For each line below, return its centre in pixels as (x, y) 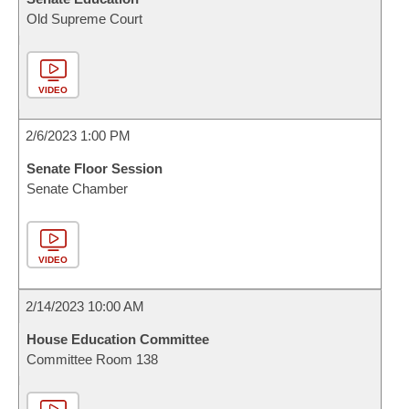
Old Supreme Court (84, 19)
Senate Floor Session (94, 168)
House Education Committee (118, 339)
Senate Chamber (77, 189)
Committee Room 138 (92, 359)
